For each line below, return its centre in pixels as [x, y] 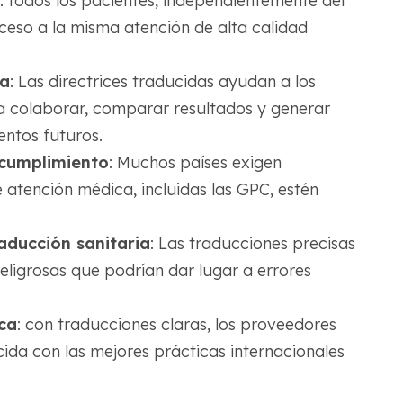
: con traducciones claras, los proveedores [176, 325]
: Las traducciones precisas [252, 244]
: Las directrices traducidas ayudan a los [162, 82]
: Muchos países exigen [195, 163]
